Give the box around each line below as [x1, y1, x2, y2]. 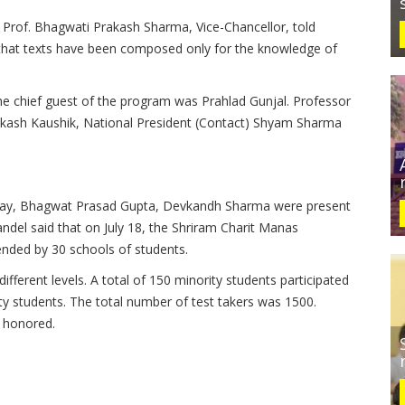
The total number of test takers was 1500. [70, 293, 316, 310]
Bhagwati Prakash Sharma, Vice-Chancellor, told [34, 18, 316, 35]
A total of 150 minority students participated [90, 271, 349, 288]
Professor [293, 92, 351, 109]
